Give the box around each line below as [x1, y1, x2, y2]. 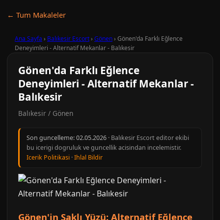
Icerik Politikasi [27, 153, 70, 162]
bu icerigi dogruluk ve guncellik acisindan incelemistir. [27, 143, 181, 152]
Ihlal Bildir [74, 153, 103, 162]
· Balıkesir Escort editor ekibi [107, 134, 189, 142]
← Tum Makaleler [7, 10, 66, 20]
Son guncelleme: [27, 134, 76, 142]
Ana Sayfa [15, 34, 42, 43]
